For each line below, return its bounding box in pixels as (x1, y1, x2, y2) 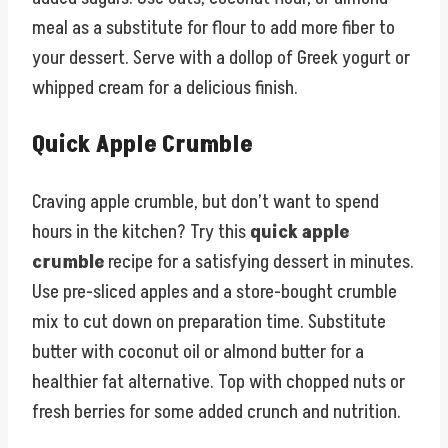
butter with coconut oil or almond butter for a (32, 339, 364, 366)
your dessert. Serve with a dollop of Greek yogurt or (32, 45, 410, 72)
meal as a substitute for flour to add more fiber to (32, 15, 395, 42)
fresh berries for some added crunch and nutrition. (32, 399, 401, 426)
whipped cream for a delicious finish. (32, 75, 298, 102)
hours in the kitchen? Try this (32, 219, 250, 246)
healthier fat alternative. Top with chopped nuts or (32, 369, 405, 396)
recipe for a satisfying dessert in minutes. (104, 249, 414, 276)
